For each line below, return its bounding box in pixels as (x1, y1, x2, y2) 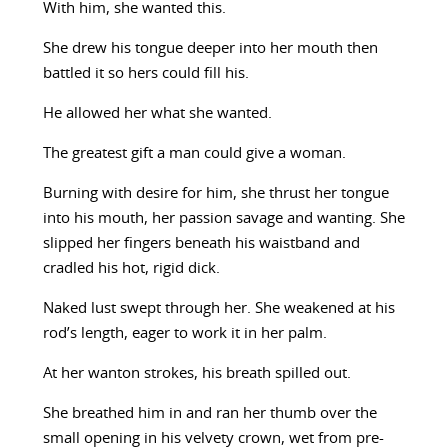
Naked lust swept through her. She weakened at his (42, 301, 395, 317)
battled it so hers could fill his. (42, 66, 249, 82)
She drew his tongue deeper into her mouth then (42, 41, 378, 57)
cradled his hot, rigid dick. (42, 261, 220, 277)
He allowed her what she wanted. (42, 106, 272, 122)
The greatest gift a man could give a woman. (42, 146, 346, 162)
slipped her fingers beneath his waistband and (42, 236, 360, 252)
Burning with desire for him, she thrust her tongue (42, 186, 389, 202)
